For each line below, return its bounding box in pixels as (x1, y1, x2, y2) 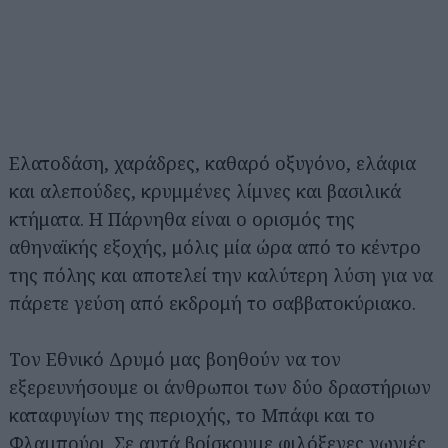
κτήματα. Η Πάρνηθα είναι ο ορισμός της (9, 206, 355, 231)
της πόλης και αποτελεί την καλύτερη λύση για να (9, 262, 433, 287)
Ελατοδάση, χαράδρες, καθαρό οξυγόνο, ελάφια (9, 150, 416, 175)
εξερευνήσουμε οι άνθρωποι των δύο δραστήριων (9, 374, 431, 399)
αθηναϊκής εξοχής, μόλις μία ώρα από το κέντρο (9, 234, 421, 259)
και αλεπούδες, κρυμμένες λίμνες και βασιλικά (9, 178, 401, 203)
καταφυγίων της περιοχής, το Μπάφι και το (9, 402, 375, 427)
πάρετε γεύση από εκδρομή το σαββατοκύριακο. (9, 290, 416, 315)
